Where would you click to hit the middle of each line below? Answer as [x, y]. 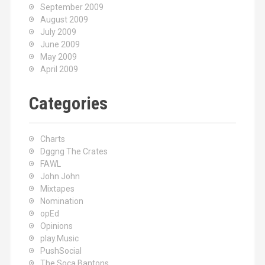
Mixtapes [57, 189]
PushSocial [61, 251]
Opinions [56, 226]
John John [60, 176]
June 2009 [60, 44]
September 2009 [72, 7]
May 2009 [59, 57]
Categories [68, 103]
